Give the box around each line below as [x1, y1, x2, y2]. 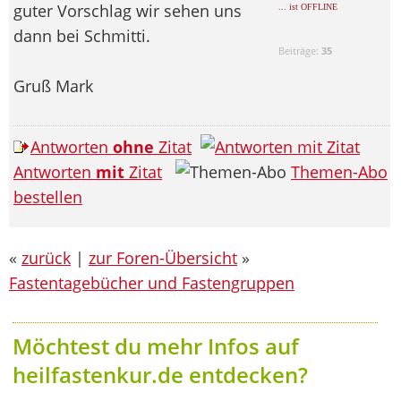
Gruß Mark [13, 74, 93, 97]
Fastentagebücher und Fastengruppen [9, 271, 294, 294]
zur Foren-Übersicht [89, 246, 237, 269]
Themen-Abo [291, 160, 388, 183]
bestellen [13, 185, 82, 208]
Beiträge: [278, 43, 322, 57]
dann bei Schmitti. [13, 24, 150, 47]
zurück [21, 246, 71, 269]
